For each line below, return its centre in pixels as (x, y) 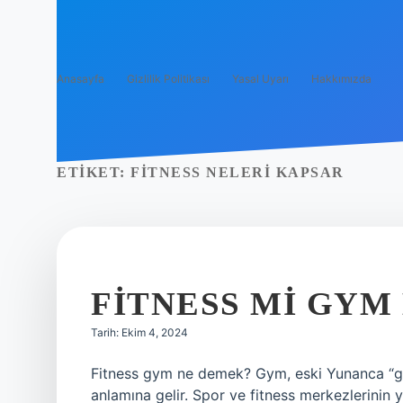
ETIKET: (94, 172)
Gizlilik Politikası (168, 79)
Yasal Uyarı (260, 79)
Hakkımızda (341, 79)
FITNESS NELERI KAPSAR (237, 172)
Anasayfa (81, 79)
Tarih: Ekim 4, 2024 (139, 332)
